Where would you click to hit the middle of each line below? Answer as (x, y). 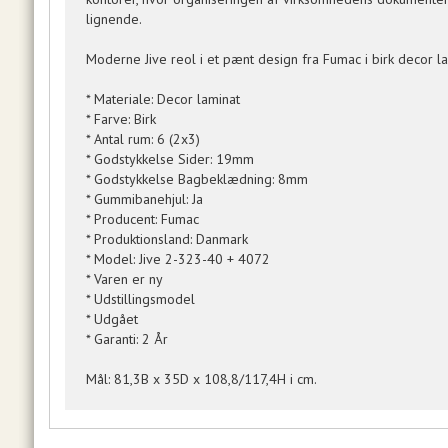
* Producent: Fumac (142, 218)
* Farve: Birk (120, 118)
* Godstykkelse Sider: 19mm (169, 158)
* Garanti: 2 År (126, 338)
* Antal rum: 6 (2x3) (142, 138)
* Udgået (111, 318)
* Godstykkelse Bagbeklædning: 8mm (196, 178)
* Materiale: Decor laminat (162, 98)
